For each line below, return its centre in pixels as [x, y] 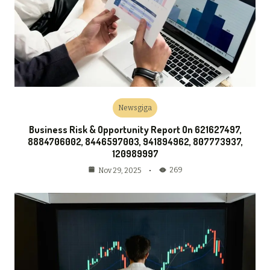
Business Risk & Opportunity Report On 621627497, [135, 129]
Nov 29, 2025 [119, 170]
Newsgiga [135, 108]
